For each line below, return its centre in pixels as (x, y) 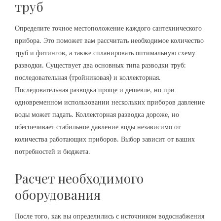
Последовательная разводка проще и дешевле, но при (95, 90)
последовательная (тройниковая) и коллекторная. (88, 77)
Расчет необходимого (79, 178)
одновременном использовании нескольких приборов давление (110, 102)
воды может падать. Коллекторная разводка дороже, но (97, 114)
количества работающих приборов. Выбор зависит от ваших (105, 139)
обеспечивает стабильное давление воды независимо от (98, 127)
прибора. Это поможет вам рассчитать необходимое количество (109, 40)
